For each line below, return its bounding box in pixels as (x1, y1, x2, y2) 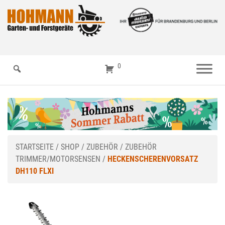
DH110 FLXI (16, 166, 54, 176)
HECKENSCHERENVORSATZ (107, 154, 198, 164)
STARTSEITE (16, 142, 54, 152)
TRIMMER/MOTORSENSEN (16, 154, 100, 164)
